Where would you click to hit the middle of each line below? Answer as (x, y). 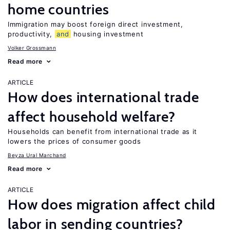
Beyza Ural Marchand (37, 155)
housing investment (107, 34)
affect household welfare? (92, 117)
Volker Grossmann (32, 48)
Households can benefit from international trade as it (103, 131)
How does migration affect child (112, 204)
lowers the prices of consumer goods (74, 141)
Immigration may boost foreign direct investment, (95, 24)
